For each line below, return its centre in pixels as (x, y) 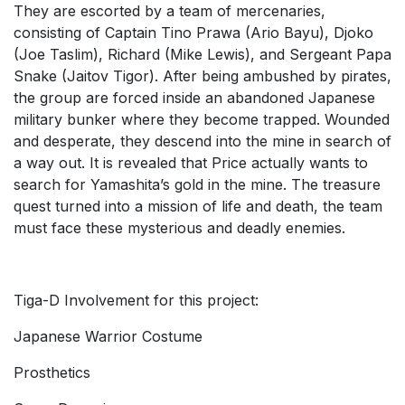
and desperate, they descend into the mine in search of (202, 141)
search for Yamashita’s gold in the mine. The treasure (197, 184)
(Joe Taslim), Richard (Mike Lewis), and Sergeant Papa (202, 54)
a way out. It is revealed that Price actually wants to (191, 163)
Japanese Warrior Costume (108, 336)
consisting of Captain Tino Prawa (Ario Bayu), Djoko (193, 33)
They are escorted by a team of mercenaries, (170, 11)
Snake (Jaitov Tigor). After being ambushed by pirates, (202, 76)
